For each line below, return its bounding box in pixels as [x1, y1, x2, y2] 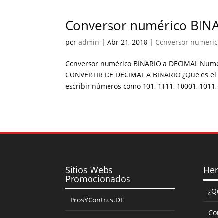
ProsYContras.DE [70, 195, 125, 205]
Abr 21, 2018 [107, 37, 148, 47]
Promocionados [65, 173, 131, 185]
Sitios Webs [65, 164, 113, 176]
